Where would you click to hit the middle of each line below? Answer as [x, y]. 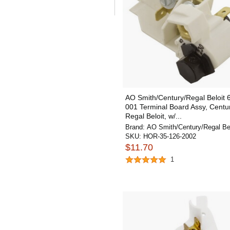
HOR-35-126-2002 [170, 136]
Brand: [136, 127]
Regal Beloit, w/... [154, 116]
